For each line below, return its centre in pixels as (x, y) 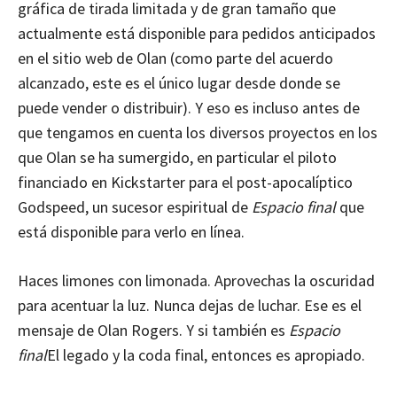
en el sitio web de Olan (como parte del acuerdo (175, 58)
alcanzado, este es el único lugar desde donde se (179, 82)
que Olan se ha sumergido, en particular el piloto (177, 157)
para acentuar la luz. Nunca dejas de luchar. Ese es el (190, 305)
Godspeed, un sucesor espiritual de (135, 206)
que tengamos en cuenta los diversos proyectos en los (198, 132)
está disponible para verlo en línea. (131, 231)
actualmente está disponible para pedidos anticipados (197, 33)
